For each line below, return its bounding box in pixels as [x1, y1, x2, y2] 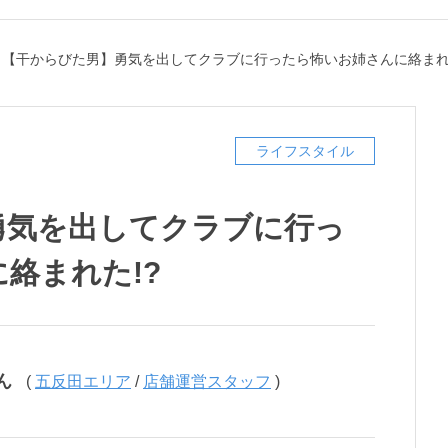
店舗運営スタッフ [143, 373, 271, 390]
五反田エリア [35, 373, 131, 390]
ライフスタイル [256, 143, 354, 159]
